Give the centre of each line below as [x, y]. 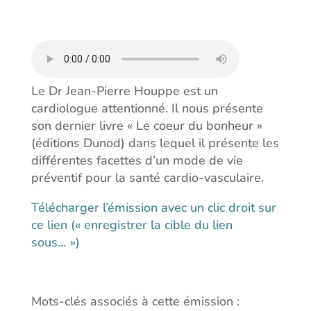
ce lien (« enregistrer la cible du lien [132, 225]
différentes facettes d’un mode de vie [137, 161]
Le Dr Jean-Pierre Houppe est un [124, 91]
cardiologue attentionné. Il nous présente [147, 109]
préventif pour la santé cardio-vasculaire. [147, 178]
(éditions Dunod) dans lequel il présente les [155, 143]
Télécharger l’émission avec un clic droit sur [153, 208]
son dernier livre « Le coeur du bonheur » [146, 126]
